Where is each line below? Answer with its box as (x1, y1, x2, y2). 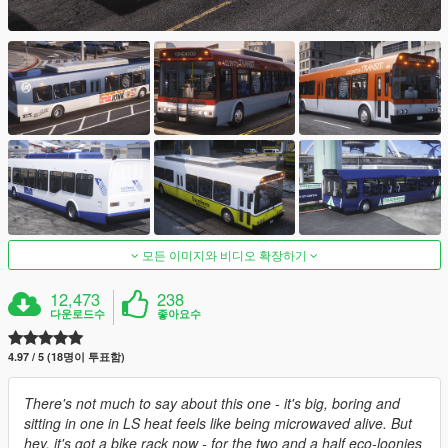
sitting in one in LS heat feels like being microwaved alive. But (24, 412, 412, 433)
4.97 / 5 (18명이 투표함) (8, 348, 125, 364)
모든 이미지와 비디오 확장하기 (139, 245, 310, 263)
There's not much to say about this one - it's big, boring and (24, 392, 400, 413)
